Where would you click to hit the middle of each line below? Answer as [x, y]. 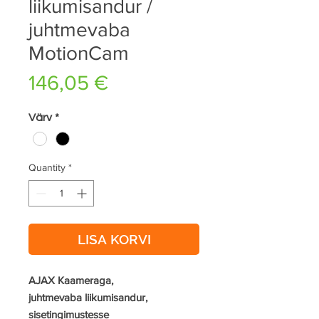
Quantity [47, 168]
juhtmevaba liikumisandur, [88, 298]
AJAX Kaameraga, [71, 281]
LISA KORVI [114, 240]
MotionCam [79, 53]
